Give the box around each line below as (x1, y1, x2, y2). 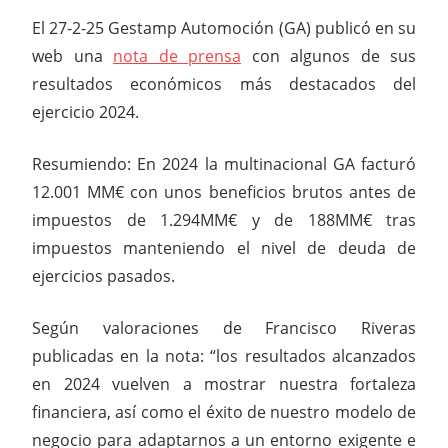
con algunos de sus (241, 44, 416, 67)
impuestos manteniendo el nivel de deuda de (32, 236, 416, 259)
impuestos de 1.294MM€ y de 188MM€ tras (32, 208, 416, 231)
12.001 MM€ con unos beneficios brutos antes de (32, 180, 416, 203)
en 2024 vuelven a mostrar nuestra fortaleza (32, 372, 416, 395)
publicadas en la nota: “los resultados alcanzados (32, 344, 416, 367)
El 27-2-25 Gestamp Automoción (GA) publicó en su (32, 16, 416, 39)
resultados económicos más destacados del (32, 72, 416, 95)
